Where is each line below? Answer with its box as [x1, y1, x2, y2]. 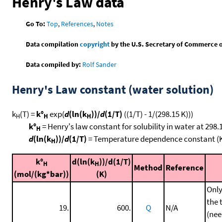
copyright [80, 39, 110, 49]
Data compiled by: [26, 59, 81, 69]
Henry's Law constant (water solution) [12, 81, 214, 97]
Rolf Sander [82, 59, 117, 69]
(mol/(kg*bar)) [14, 168, 69, 179]
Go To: [26, 19, 46, 28]
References [61, 19, 94, 28]
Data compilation [26, 39, 80, 49]
